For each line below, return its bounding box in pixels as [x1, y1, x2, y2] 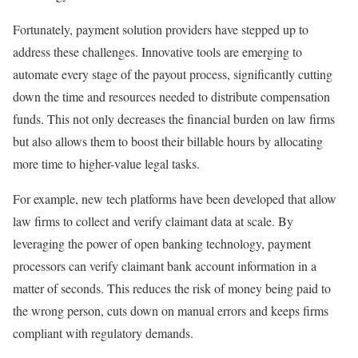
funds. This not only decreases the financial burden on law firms [13, 109, 335, 127]
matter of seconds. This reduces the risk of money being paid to [13, 279, 331, 296]
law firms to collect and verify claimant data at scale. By [13, 212, 293, 229]
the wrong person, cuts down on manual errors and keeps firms [13, 301, 328, 319]
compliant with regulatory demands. [13, 324, 193, 341]
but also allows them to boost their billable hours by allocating [13, 132, 323, 149]
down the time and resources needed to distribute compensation [13, 87, 330, 105]
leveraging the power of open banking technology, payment [13, 234, 311, 252]
